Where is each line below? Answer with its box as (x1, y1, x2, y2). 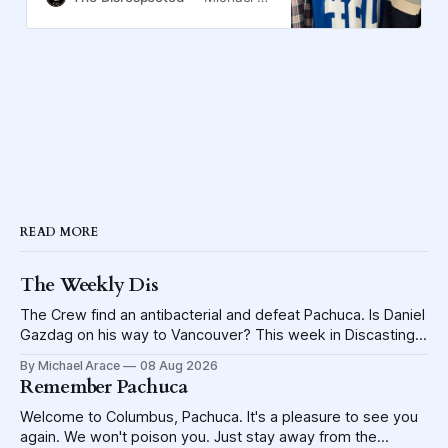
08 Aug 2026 (140, 358, 218, 374)
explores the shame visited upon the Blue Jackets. (20, 346, 363, 365)
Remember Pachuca (20, 374, 188, 401)
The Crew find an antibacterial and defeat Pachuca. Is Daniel (20, 306, 425, 325)
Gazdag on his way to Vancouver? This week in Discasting (20, 326, 415, 345)
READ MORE (20, 224, 99, 241)
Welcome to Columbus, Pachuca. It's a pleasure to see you (20, 408, 418, 427)
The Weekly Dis (20, 272, 159, 299)
